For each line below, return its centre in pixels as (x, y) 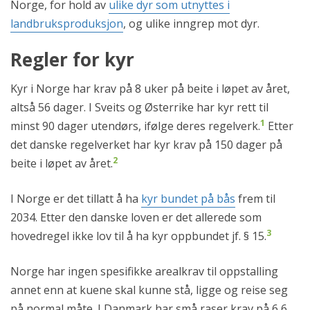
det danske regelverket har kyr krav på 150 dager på (146, 145)
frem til (255, 199)
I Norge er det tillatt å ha (76, 199)
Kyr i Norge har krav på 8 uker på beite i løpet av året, (150, 89)
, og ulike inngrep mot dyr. (191, 24)
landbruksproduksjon (67, 24)
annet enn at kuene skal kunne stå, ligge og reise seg (149, 290)
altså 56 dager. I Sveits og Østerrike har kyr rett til (139, 108)
